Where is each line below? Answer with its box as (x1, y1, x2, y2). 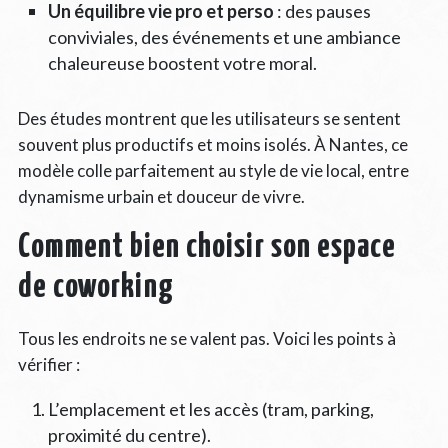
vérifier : (17, 353, 80, 375)
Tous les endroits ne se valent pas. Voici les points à (17, 327, 396, 349)
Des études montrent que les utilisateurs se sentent (17, 107, 401, 129)
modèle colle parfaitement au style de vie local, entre (17, 159, 409, 181)
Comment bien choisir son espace (17, 230, 396, 264)
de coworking (17, 270, 174, 304)
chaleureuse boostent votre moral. (47, 51, 317, 74)
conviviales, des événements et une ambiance (47, 25, 401, 48)
